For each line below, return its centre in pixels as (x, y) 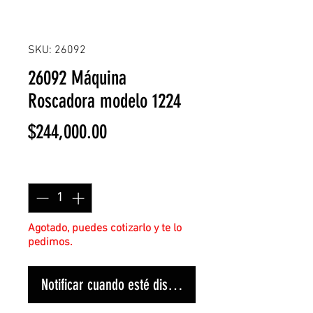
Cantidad (52, 169)
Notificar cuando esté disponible (123, 285)
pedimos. (50, 242)
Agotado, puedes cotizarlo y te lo (105, 228)
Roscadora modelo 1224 (104, 101)
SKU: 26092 (57, 50)
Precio (126, 131)
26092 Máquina (77, 78)
